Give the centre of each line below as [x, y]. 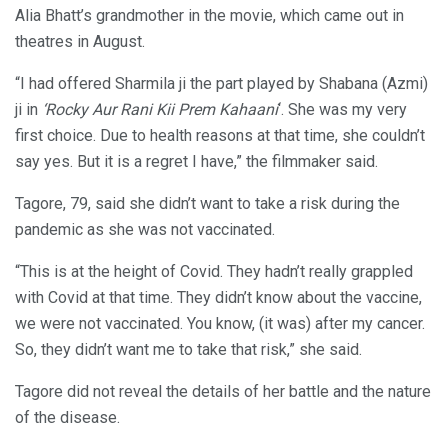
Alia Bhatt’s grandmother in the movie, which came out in [209, 15]
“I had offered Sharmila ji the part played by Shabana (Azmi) [221, 83]
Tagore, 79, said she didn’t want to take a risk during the [207, 203]
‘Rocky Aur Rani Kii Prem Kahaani [160, 109]
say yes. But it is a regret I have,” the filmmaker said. [196, 161]
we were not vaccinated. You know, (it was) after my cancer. [220, 323]
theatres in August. [80, 41]
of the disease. [67, 417]
